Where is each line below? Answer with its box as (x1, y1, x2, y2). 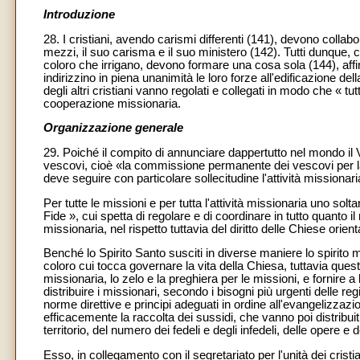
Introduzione (43, 8, 115, 22)
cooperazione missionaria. (43, 96, 181, 110)
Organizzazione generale (43, 121, 183, 135)
